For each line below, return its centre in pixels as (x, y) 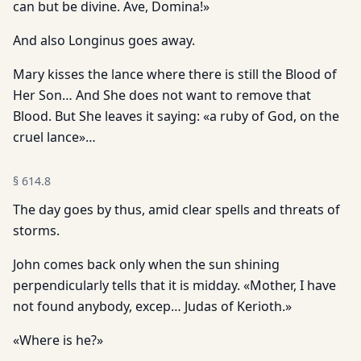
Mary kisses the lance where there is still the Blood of (175, 74)
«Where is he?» (58, 340)
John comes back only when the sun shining (146, 264)
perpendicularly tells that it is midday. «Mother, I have (174, 285)
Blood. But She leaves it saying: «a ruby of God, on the (176, 116)
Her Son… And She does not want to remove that (162, 95)
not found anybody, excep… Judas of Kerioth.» (152, 306)
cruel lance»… (54, 137)
